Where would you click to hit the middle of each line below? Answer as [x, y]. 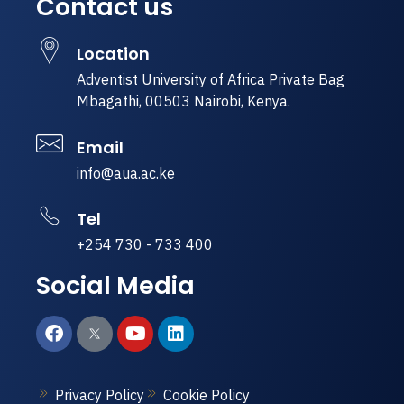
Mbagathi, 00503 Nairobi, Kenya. [184, 101]
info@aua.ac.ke [126, 173]
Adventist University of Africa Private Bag [211, 80]
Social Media [115, 286]
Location [113, 54]
